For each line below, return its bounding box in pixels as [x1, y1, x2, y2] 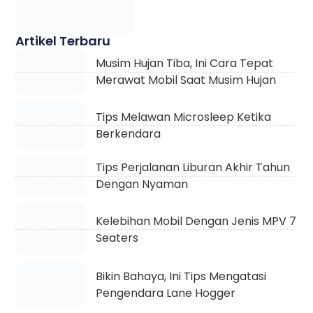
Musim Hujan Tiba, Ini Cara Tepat [75, 46, 254, 63]
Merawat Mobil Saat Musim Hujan [75, 63, 256, 80]
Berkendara [91, 196, 156, 212]
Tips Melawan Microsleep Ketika [91, 179, 267, 196]
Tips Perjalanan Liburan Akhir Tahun [96, 248, 291, 265]
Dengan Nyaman [96, 265, 189, 282]
